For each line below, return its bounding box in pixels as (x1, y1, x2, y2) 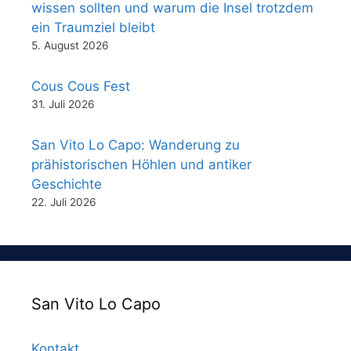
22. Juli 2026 (31, 196, 96, 209)
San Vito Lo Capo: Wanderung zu (31, 137, 240, 154)
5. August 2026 (31, 39, 109, 52)
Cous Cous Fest (31, 78, 130, 95)
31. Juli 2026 (31, 98, 95, 111)
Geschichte (31, 176, 102, 193)
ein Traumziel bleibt (31, 20, 155, 36)
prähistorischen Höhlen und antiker (31, 157, 251, 173)
